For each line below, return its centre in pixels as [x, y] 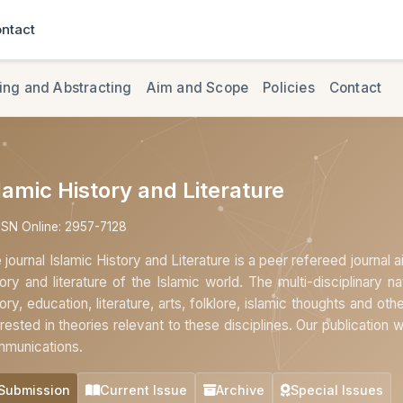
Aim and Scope [197, 88]
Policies [289, 88]
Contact [355, 88]
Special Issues [337, 390]
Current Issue [143, 390]
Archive [240, 390]
